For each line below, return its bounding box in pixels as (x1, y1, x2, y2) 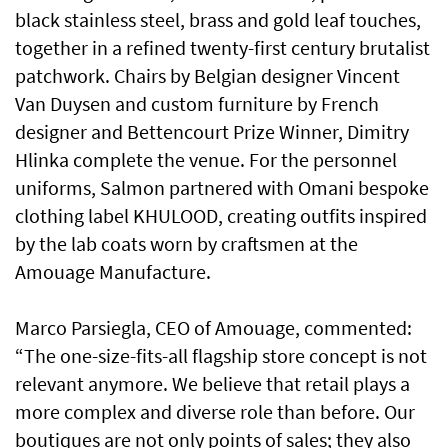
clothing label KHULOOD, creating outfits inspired (15, 203, 427, 229)
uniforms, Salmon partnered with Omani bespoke (15, 175, 429, 201)
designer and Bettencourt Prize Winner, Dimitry (15, 119, 409, 145)
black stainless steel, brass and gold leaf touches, (15, 7, 421, 33)
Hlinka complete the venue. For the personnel (15, 147, 397, 173)
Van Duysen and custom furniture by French (15, 91, 379, 117)
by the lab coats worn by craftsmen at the (15, 231, 358, 257)
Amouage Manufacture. (15, 259, 211, 285)
